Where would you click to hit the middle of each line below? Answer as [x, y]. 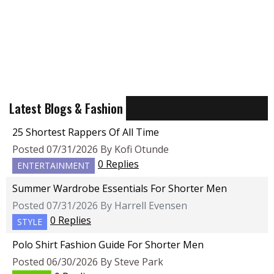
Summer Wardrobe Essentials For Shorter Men [120, 189]
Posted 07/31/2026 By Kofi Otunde [91, 150]
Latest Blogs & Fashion [66, 109]
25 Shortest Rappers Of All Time [86, 132]
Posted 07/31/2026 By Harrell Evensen [100, 206]
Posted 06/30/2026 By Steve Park [88, 262]
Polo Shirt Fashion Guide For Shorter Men [108, 245]
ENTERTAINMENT [54, 166]
